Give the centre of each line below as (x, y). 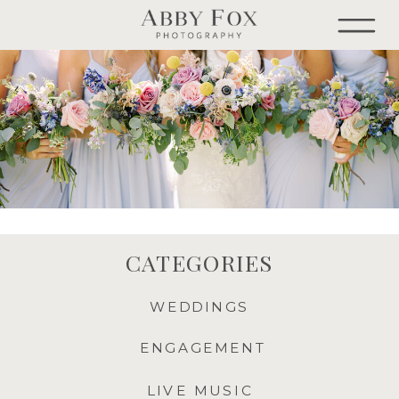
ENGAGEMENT (203, 348)
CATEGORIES (199, 263)
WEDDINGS (199, 307)
